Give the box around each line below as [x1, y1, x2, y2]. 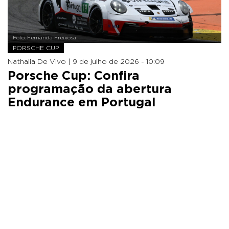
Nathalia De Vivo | [8, 58, 73, 65]
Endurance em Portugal [8, 96, 155, 109]
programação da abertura [8, 83, 172, 96]
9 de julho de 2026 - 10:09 [73, 58, 165, 65]
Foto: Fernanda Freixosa [13, 35, 76, 40]
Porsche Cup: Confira [8, 70, 140, 82]
